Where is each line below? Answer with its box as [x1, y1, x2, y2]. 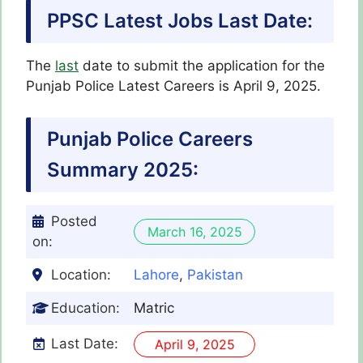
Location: [51, 266, 111, 283]
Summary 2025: [47, 157, 199, 181]
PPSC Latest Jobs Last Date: [47, 9, 313, 33]
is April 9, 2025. [219, 78, 321, 95]
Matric [134, 299, 174, 316]
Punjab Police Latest [26, 78, 164, 95]
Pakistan [187, 266, 243, 283]
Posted [51, 212, 97, 229]
